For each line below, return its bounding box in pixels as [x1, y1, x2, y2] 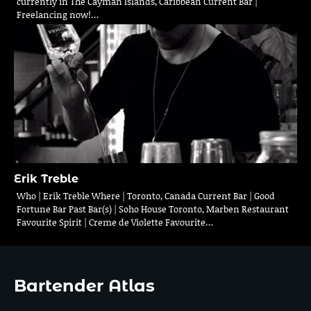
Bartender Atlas [14, 276, 155, 296]
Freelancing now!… [17, 8, 99, 22]
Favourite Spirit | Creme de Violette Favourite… [17, 216, 213, 229]
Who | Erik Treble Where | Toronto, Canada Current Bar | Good [17, 190, 275, 203]
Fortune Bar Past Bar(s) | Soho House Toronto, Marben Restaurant [17, 203, 289, 216]
